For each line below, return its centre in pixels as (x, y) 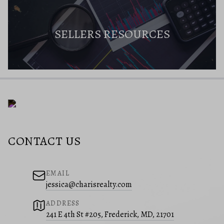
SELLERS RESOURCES (112, 34)
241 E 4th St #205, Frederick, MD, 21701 (110, 215)
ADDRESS (63, 203)
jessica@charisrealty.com (89, 185)
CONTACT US (44, 141)
